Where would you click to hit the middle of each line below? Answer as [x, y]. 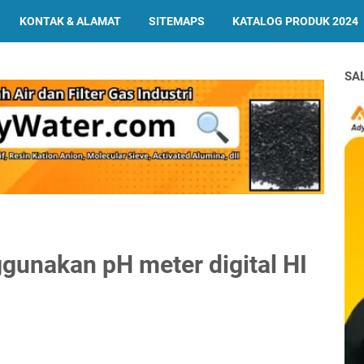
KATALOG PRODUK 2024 [295, 21]
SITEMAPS [177, 21]
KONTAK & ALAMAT [70, 21]
